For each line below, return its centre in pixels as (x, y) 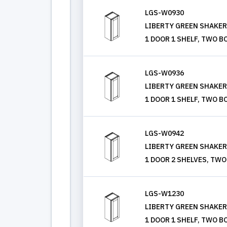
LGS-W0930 (164, 13)
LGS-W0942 (164, 133)
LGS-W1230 (164, 194)
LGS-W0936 (164, 73)
